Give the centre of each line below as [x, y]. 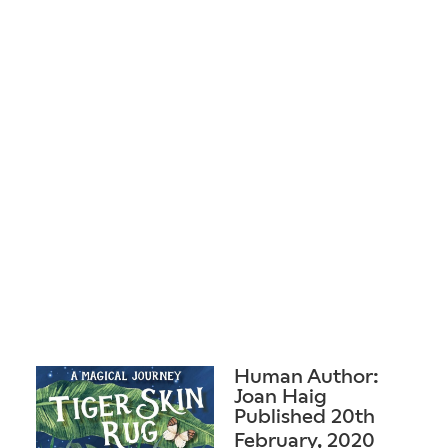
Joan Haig [280, 395]
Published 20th [304, 415]
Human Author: [306, 375]
